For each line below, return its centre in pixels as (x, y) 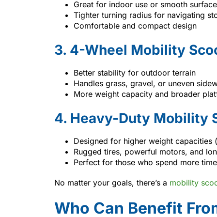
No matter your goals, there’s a (112, 182)
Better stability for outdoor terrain (135, 72)
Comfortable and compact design (135, 25)
